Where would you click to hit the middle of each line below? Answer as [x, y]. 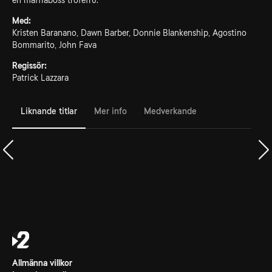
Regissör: [29, 66]
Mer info [110, 111]
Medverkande [170, 111]
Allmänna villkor [42, 263]
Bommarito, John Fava [54, 45]
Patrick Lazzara [40, 78]
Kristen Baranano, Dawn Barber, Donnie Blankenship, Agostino [129, 33]
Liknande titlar [49, 111]
